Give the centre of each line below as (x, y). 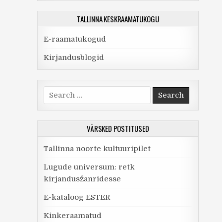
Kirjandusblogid (74, 57)
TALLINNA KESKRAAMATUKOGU (118, 19)
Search (56, 92)
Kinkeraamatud (72, 216)
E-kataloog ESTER (77, 197)
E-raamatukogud (75, 39)
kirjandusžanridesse (82, 179)
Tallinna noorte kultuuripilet (97, 149)
